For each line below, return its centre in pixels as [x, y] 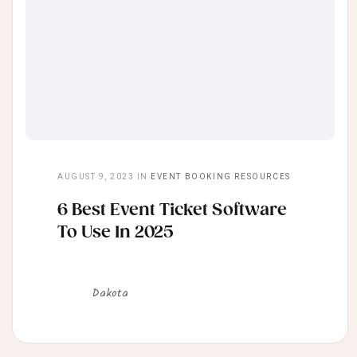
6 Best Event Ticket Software [172, 211]
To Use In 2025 [116, 233]
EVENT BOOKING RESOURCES [221, 177]
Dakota [110, 294]
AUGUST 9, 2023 [96, 177]
